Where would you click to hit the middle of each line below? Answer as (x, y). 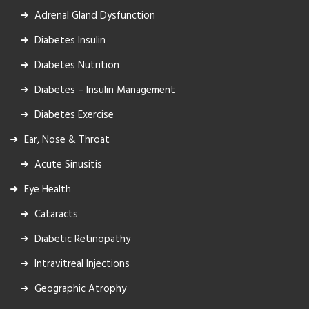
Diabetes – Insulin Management (105, 90)
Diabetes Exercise (74, 115)
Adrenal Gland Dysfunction (95, 16)
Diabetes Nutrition (77, 65)
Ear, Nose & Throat (67, 140)
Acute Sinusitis (68, 165)
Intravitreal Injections (82, 264)
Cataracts (56, 214)
